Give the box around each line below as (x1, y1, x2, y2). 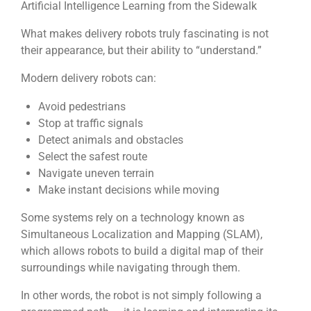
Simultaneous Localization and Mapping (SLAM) (21, 227, 260, 241)
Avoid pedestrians (37, 99, 126, 113)
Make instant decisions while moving (37, 183, 219, 196)
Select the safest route (37, 149, 147, 163)
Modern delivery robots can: (21, 72, 156, 85)
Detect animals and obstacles (37, 133, 183, 146)
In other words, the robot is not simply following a (21, 289, 262, 303)
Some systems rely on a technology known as (21, 210, 244, 224)
